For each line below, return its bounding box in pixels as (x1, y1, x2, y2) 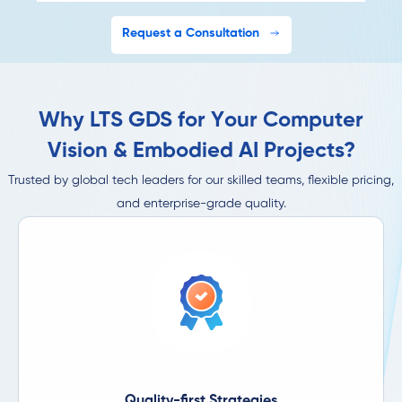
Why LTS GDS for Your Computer (39, 109, 363, 132)
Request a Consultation (121, 26, 259, 40)
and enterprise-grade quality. (116, 197, 286, 211)
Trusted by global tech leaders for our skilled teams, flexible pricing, (8, 173, 394, 188)
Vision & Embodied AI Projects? (47, 139, 355, 162)
